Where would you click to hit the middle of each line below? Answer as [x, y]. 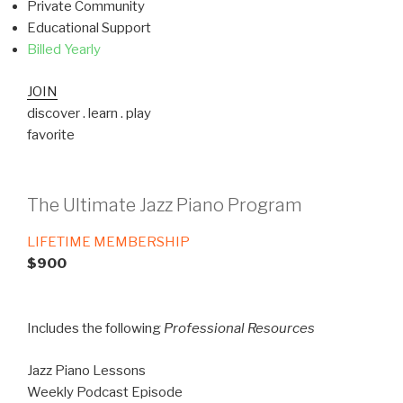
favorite [51, 134]
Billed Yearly [64, 50]
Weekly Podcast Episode [105, 392]
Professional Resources [239, 329]
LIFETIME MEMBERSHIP [108, 242]
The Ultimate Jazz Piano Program [165, 206]
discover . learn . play [89, 113]
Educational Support [89, 28]
